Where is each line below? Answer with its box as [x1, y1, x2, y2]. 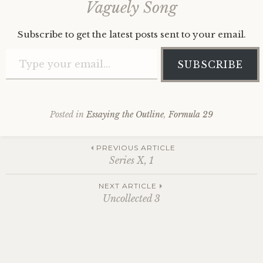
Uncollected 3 [103, 193, 160, 204]
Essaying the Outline [86, 109, 164, 120]
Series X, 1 [109, 154, 154, 166]
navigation [5, 180, 124, 214]
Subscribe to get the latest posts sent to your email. [17, 29, 246, 40]
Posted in [50, 109, 86, 120]
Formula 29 [168, 109, 213, 120]
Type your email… [5, 42, 40, 55]
